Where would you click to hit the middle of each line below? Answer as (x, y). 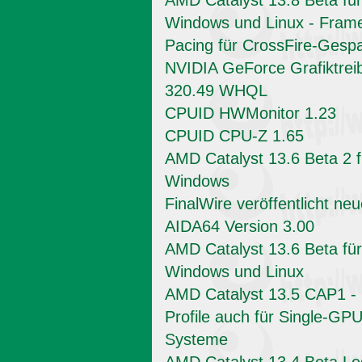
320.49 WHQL (216, 91)
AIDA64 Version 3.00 (240, 227)
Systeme (196, 340)
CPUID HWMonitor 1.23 (250, 114)
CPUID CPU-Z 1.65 (234, 136)
